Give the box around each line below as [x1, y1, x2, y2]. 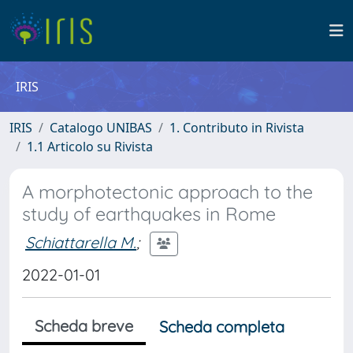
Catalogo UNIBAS [50, 119, 152, 136]
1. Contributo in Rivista [169, 119, 304, 136]
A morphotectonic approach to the [22, 180, 313, 203]
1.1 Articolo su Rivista [27, 138, 153, 155]
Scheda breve [35, 316, 133, 336]
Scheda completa [159, 317, 284, 336]
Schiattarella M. [25, 232, 136, 252]
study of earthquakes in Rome [22, 203, 276, 225]
